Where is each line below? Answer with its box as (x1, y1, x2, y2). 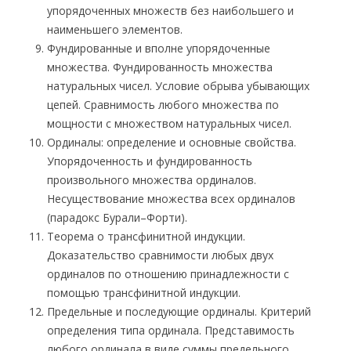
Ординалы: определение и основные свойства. (47, 135, 296, 150)
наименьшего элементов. (47, 22, 183, 37)
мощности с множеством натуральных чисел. (47, 116, 291, 131)
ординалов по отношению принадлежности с (47, 266, 289, 281)
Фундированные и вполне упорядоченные (47, 41, 270, 56)
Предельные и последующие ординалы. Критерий (47, 304, 311, 319)
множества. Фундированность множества (47, 60, 273, 74)
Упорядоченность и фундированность (47, 154, 252, 168)
